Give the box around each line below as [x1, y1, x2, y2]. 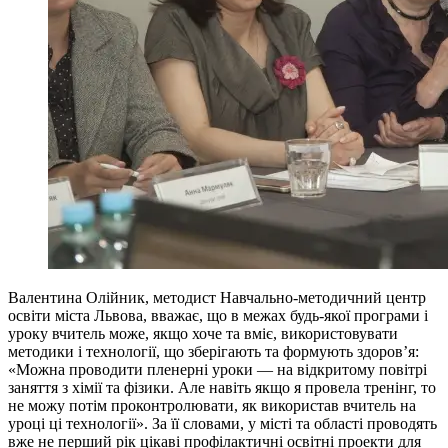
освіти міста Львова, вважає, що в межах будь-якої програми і [8, 306, 428, 324]
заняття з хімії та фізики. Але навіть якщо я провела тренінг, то [8, 378, 436, 396]
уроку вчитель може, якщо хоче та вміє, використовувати [8, 324, 398, 342]
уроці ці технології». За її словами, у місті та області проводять [8, 414, 437, 432]
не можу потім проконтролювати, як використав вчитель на [8, 396, 416, 414]
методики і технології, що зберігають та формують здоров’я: [8, 342, 419, 360]
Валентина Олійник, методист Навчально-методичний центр [8, 288, 426, 306]
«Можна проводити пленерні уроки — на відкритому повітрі [8, 360, 427, 378]
